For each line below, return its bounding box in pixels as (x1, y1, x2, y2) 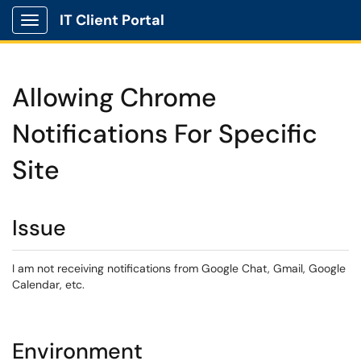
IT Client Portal (60, 10, 164, 30)
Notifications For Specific (12, 117, 317, 151)
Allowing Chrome (12, 81, 217, 114)
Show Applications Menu (29, 26, 157, 40)
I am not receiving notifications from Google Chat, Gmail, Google (12, 261, 346, 276)
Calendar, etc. (12, 277, 85, 292)
